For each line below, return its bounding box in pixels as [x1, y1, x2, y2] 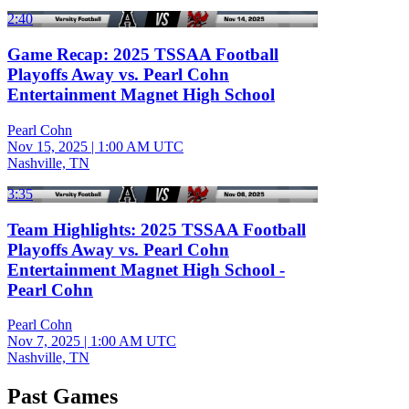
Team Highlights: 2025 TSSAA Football [7, 219, 306, 239]
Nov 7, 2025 [7, 333, 80, 350]
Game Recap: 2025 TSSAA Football [7, 45, 278, 65]
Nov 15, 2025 [7, 138, 88, 154]
